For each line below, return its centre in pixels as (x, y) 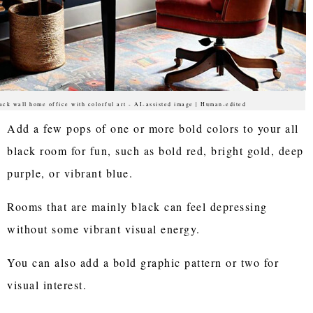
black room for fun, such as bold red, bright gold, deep (155, 150)
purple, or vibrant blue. (72, 173)
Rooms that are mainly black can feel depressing (137, 206)
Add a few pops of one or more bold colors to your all (153, 128)
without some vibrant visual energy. (104, 228)
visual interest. (49, 284)
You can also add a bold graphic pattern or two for (143, 262)
